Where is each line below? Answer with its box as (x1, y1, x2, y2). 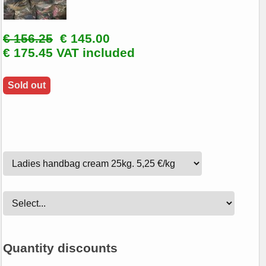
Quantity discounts (3, 241, 118, 255)
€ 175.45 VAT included (3, 45, 135, 59)
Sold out (8, 80, 46, 90)
